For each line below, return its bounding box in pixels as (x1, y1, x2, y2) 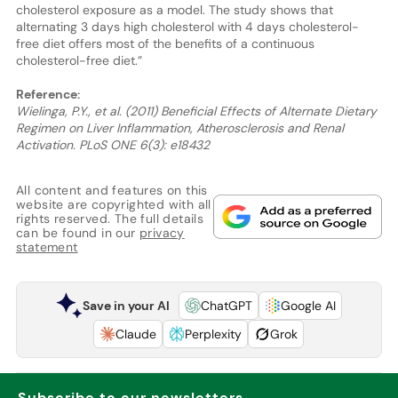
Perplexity (185, 325, 243, 342)
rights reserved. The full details (15, 210, 204, 227)
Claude (115, 325, 157, 342)
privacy (139, 224, 185, 241)
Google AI (280, 297, 336, 314)
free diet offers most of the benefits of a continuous (15, 35, 314, 52)
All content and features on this (15, 181, 208, 198)
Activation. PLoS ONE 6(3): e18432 (15, 136, 210, 153)
